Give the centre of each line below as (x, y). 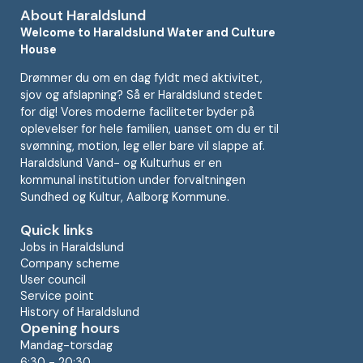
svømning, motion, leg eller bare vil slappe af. (143, 146)
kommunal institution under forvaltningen (133, 180)
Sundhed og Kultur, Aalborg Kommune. (125, 197)
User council (53, 280)
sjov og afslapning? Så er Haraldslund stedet (141, 95)
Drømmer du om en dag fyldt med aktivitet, (141, 78)
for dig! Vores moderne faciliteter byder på (137, 112)
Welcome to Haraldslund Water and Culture (148, 32)
